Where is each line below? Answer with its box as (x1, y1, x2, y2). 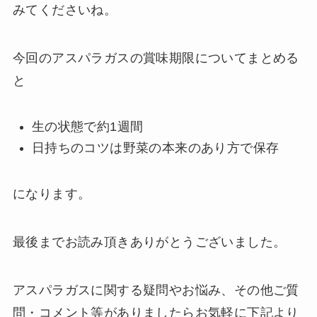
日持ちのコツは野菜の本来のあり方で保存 (31, 141, 279, 156)
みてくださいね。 (12, 3, 117, 18)
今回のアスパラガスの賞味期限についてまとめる (12, 50, 299, 65)
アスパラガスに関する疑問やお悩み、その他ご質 (12, 282, 299, 297)
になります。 (12, 187, 91, 202)
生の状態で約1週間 (31, 119, 144, 134)
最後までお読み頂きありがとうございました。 (12, 234, 287, 249)
